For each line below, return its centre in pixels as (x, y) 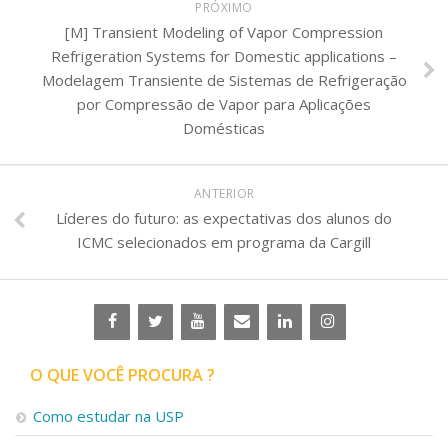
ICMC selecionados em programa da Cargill (224, 241)
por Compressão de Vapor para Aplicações (224, 103)
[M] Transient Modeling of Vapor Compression (224, 31)
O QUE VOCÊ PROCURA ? (122, 374)
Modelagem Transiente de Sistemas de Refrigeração (224, 79)
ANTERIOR (224, 193)
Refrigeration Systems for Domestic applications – (224, 55)
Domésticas (224, 127)
